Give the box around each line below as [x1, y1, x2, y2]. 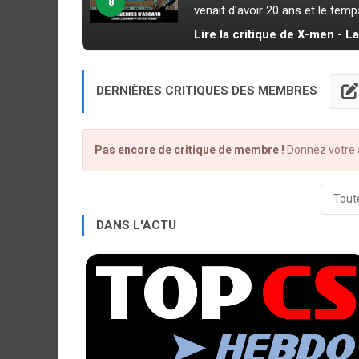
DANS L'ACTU [96, 218, 176, 232]
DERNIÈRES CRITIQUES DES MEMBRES [96, 83, 321, 98]
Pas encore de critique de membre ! [95, 143, 284, 156]
